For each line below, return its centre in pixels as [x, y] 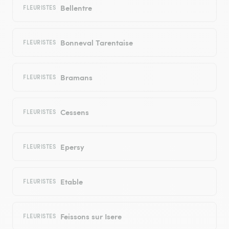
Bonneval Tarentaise [96, 42]
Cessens [74, 112]
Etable [71, 181]
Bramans [76, 77]
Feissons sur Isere [91, 216]
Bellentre [76, 8]
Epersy [72, 147]
